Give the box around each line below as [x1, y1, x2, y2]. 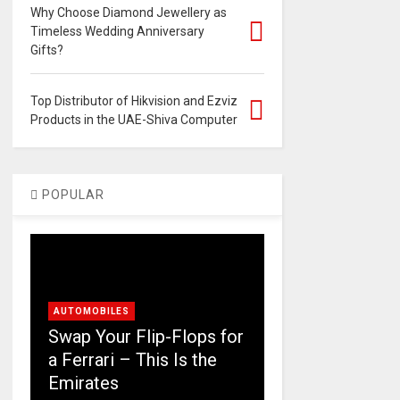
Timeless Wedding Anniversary [29, 24, 204, 39]
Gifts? [29, 43, 63, 58]
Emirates [47, 372, 119, 395]
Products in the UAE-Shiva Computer [29, 112, 237, 128]
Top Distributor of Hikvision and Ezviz [29, 94, 237, 109]
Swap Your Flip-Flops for [47, 326, 244, 348]
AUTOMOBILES [53, 306, 129, 317]
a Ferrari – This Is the [47, 349, 217, 371]
